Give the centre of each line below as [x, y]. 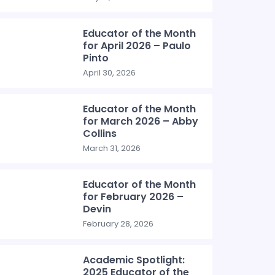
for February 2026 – [134, 197]
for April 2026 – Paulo [137, 46]
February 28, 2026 [118, 224]
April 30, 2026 [110, 73]
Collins [100, 134]
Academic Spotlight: [134, 260]
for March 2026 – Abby [141, 121]
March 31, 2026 [112, 148]
